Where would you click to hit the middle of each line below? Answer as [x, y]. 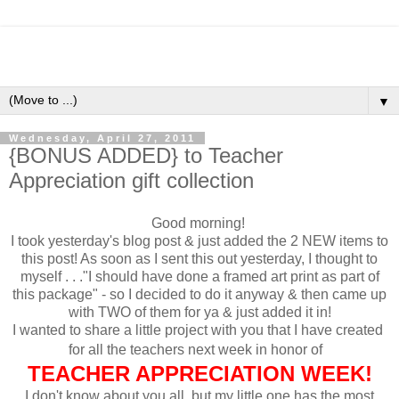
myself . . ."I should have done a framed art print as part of [199, 276]
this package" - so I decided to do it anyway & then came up [199, 294]
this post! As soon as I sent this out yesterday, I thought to [199, 258]
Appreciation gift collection [131, 181]
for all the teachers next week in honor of [197, 349]
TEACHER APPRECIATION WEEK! [199, 373]
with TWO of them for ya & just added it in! [199, 312]
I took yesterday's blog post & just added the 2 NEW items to [199, 240]
